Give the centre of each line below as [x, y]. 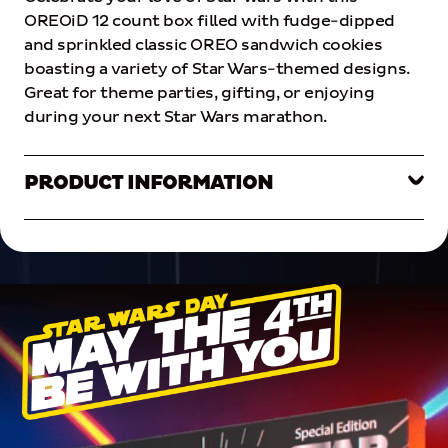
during [51, 117]
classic [161, 45]
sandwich [280, 45]
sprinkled [94, 45]
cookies [352, 45]
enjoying [339, 93]
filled [217, 21]
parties [186, 93]
